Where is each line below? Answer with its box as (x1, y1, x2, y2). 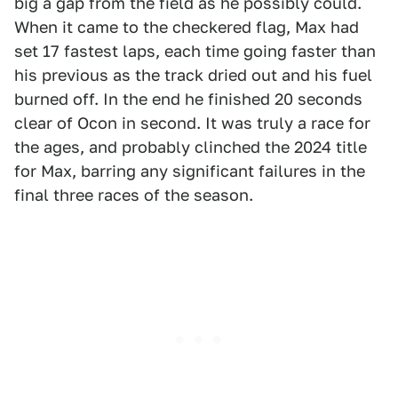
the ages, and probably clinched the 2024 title (14, 137, 367, 156)
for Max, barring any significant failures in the (14, 161, 365, 180)
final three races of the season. (14, 185, 253, 204)
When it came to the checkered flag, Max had (14, 17, 359, 36)
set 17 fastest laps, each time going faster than (14, 41, 376, 60)
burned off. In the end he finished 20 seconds (14, 89, 362, 108)
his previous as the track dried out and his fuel (14, 65, 372, 84)
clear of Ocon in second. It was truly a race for (14, 113, 370, 132)
